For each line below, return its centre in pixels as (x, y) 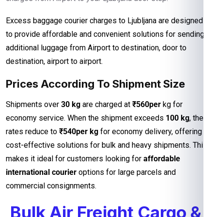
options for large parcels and (126, 172)
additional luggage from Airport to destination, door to (96, 47)
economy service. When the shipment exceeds (86, 118)
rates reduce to (32, 131)
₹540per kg (80, 131)
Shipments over (32, 104)
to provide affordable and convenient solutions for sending (105, 34)
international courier (41, 172)
